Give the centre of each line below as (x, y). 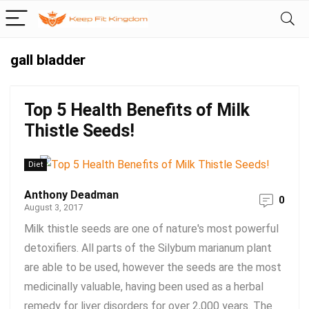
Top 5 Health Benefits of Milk (137, 110)
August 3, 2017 (53, 207)
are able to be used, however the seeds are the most (153, 267)
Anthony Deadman (71, 195)
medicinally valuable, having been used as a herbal (144, 287)
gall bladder (48, 60)
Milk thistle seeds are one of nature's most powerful (151, 229)
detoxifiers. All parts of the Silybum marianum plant (148, 248)
